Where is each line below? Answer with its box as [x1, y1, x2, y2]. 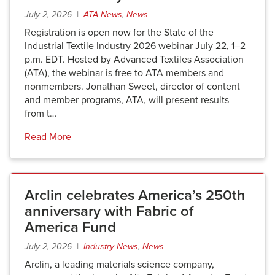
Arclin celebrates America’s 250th [25, 187, 246, 204]
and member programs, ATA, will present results [25, 94, 229, 106]
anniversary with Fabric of [25, 203, 193, 220]
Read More [25, 131, 71, 143]
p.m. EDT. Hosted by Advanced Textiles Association [25, 53, 244, 66]
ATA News [83, 9, 122, 20]
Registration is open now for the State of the [25, 26, 214, 39]
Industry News [83, 241, 138, 252]
